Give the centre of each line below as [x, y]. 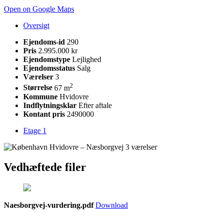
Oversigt [36, 26]
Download [112, 205]
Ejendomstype [47, 60]
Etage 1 [35, 130]
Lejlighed [87, 60]
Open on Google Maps [39, 9]
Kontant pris [44, 114]
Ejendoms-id [44, 42]
